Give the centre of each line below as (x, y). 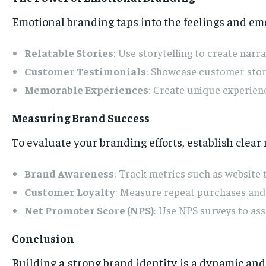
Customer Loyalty (70, 192)
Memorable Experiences (86, 90)
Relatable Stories (69, 53)
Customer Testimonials (85, 71)
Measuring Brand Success (81, 118)
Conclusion (43, 238)
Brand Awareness (69, 173)
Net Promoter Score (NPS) (89, 210)
